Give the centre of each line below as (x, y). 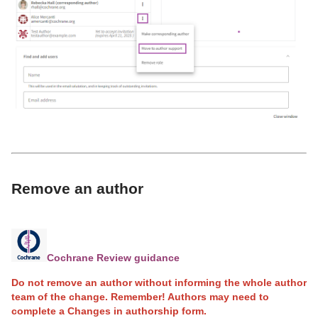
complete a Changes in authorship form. (109, 311)
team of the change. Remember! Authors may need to (140, 296)
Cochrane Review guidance (113, 258)
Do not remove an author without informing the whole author (159, 282)
